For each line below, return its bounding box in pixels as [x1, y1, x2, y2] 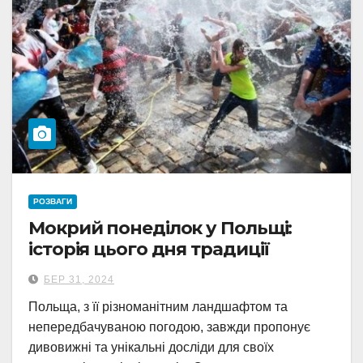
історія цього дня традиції [28, 238, 275, 260]
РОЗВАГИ [33, 197, 72, 206]
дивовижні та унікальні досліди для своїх [28, 340, 274, 354]
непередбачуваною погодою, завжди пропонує [28, 320, 310, 334]
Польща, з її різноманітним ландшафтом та [28, 300, 288, 314]
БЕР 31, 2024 [44, 274, 114, 285]
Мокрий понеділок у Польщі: [28, 217, 293, 239]
